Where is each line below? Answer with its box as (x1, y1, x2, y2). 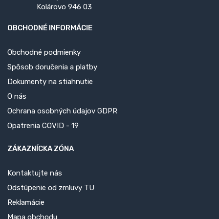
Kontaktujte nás (7, 168, 62, 177)
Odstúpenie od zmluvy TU (7, 183, 94, 192)
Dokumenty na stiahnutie (7, 77, 93, 86)
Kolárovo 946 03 (37, 2, 92, 11)
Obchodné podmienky (7, 47, 81, 57)
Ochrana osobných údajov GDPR (7, 106, 117, 115)
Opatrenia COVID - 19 (7, 121, 79, 130)
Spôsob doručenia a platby (7, 62, 97, 71)
